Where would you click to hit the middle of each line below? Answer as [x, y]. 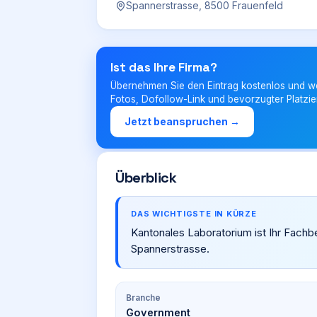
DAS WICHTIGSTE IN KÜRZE [194, 214]
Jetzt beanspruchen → [182, 121]
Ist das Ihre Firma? [164, 67]
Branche [143, 298]
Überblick [146, 178]
